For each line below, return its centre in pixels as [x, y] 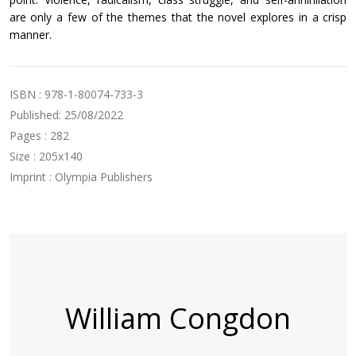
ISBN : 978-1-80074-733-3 [76, 94]
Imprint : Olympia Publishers [81, 177]
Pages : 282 [39, 135]
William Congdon [178, 318]
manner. [30, 35]
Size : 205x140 [46, 156]
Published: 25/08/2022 [66, 115]
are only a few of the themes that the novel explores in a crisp [178, 17]
